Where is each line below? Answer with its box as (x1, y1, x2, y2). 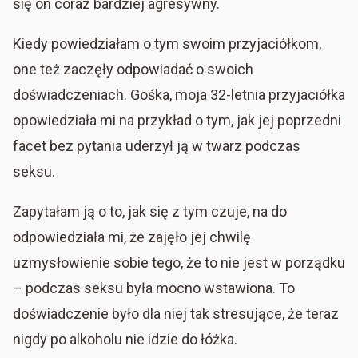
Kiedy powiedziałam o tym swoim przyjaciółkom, (13, 34, 321, 52)
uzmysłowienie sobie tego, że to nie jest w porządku (13, 253, 345, 271)
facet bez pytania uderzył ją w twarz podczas (13, 137, 300, 154)
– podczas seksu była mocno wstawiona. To (13, 279, 295, 296)
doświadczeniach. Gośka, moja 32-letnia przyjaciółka (13, 86, 345, 103)
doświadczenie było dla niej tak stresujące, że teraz (13, 304, 339, 322)
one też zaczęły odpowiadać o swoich (13, 60, 253, 78)
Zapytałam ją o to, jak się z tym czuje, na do (13, 202, 287, 220)
